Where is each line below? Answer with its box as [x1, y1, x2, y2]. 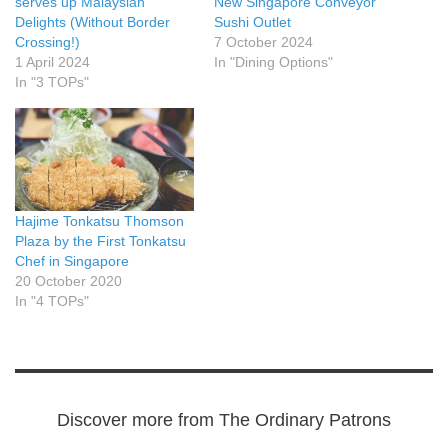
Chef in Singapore [15, 252, 129, 269]
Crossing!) [15, 34, 80, 51]
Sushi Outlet [214, 14, 291, 31]
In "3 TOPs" [15, 74, 89, 91]
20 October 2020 [15, 272, 122, 289]
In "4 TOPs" [15, 292, 89, 309]
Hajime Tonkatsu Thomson [15, 212, 184, 229]
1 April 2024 [15, 54, 90, 71]
